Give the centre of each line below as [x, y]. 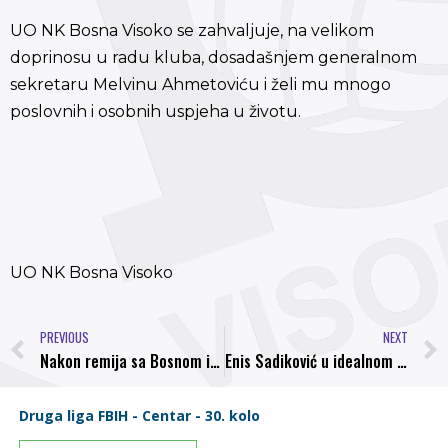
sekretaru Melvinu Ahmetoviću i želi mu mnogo [200, 84]
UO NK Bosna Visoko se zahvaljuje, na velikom [192, 30]
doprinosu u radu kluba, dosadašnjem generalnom [213, 57]
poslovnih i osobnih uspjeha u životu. [155, 111]
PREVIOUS [64, 338]
